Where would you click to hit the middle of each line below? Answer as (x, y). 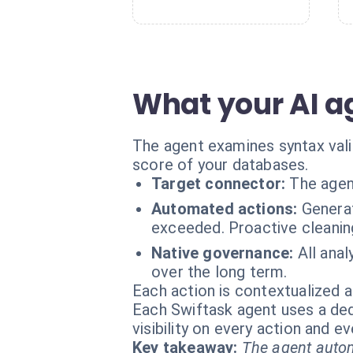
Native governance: (223, 253)
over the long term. (219, 272)
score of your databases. (221, 165)
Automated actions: (225, 209)
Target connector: (219, 184)
